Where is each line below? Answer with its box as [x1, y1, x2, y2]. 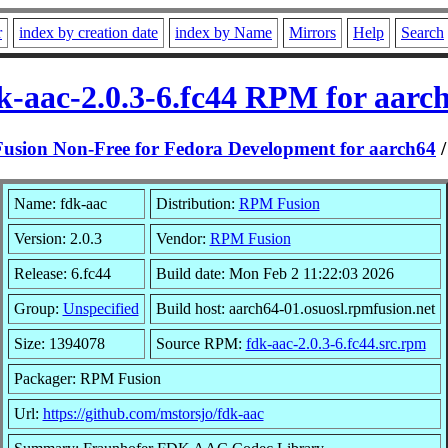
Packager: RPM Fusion [13, 369, 161, 387]
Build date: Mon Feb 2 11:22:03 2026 [155, 264, 394, 282]
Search [401, 24, 444, 41]
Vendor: [155, 229, 210, 247]
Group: [13, 299, 63, 317]
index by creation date [19, 24, 158, 41]
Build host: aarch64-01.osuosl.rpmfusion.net [155, 299, 435, 317]
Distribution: [155, 194, 239, 212]
